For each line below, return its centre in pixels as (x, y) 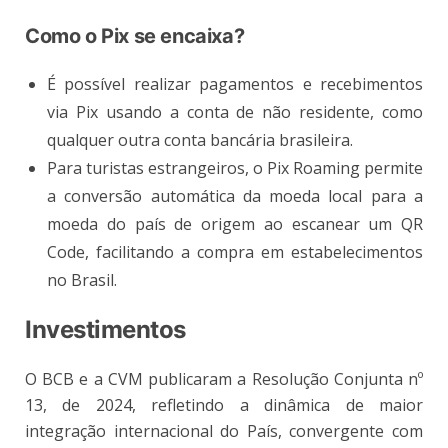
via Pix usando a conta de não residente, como (235, 111)
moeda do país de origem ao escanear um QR (235, 223)
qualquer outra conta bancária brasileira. (200, 139)
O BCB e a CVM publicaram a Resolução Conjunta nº (224, 378)
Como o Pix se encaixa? (135, 35)
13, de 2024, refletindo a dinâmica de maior (224, 404)
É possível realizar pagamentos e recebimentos (235, 83)
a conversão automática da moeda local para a (235, 195)
